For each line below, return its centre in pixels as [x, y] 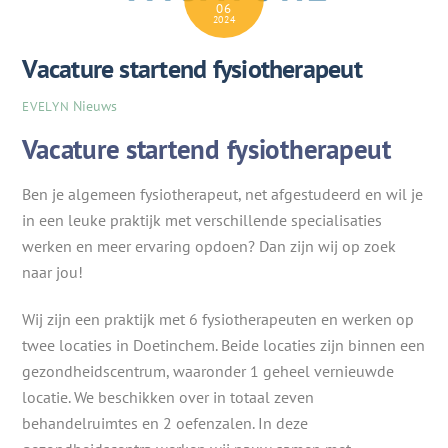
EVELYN [46, 106]
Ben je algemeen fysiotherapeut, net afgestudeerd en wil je [223, 193]
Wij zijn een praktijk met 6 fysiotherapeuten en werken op [218, 318]
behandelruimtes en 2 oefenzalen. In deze [165, 422]
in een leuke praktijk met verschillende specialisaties [202, 219]
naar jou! [53, 271]
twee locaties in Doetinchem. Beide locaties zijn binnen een [224, 344]
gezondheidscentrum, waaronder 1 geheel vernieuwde [208, 370]
